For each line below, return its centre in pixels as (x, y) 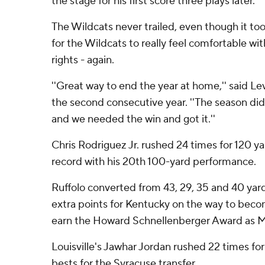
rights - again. (83, 60)
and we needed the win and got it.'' (133, 119)
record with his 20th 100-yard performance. (154, 162)
